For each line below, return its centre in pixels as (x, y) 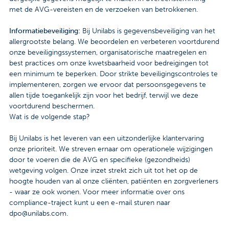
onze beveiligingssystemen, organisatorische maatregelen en (108, 53)
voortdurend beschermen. (52, 106)
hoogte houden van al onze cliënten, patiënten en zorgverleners (114, 181)
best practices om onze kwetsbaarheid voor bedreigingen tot (109, 63)
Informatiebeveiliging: (46, 31)
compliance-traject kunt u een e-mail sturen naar (90, 203)
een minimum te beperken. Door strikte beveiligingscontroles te (113, 74)
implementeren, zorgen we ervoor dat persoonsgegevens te (108, 85)
